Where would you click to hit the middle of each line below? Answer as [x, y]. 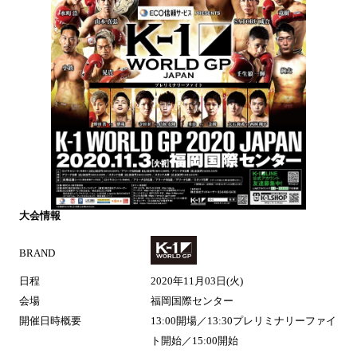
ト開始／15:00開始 [195, 341]
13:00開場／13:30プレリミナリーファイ [244, 322]
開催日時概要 [50, 322]
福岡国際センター [192, 302]
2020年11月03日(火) [197, 282]
